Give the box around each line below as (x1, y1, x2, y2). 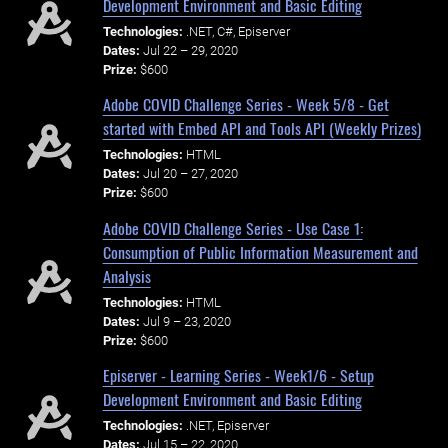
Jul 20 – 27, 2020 (142, 166, 238, 182)
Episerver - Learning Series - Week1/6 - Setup (102, 363, 374, 388)
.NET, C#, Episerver (185, 23, 290, 39)
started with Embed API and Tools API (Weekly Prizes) (102, 116, 421, 141)
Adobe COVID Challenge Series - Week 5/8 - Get (102, 92, 389, 117)
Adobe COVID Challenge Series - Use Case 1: (102, 215, 363, 240)
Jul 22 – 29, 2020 (142, 42, 238, 58)
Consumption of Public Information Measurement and (102, 239, 418, 264)
